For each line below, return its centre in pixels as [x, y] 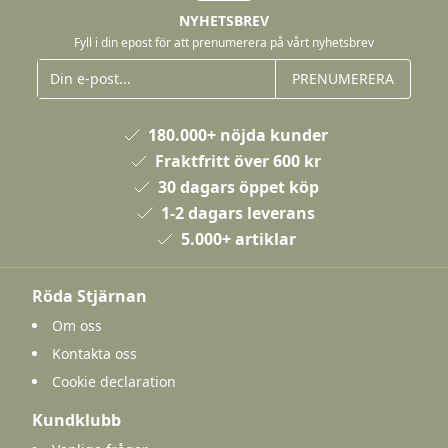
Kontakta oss [94, 353]
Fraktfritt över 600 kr [238, 160]
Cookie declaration [114, 381]
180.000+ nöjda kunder [238, 134]
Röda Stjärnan [89, 295]
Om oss [77, 325]
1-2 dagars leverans [238, 212]
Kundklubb [76, 419]
